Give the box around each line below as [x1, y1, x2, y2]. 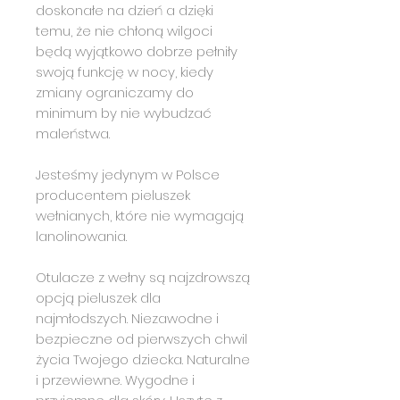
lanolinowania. [36, 226, 127, 246]
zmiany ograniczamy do [36, 82, 194, 102]
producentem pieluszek [36, 185, 190, 204]
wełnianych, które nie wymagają [36, 205, 244, 225]
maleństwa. [36, 123, 110, 143]
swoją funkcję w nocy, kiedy [36, 62, 213, 81]
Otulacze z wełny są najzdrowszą [36, 267, 250, 287]
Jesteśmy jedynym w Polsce [36, 164, 220, 184]
